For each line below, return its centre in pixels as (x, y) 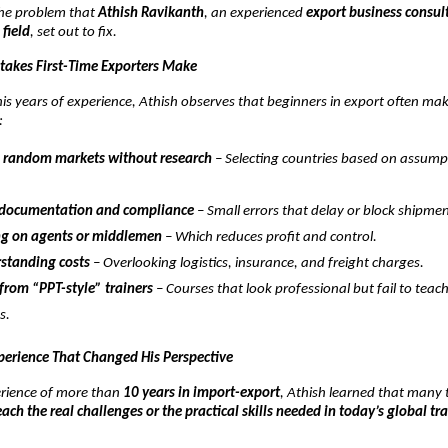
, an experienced (255, 13)
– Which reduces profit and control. (269, 237)
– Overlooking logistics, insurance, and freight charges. (257, 263)
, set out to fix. (73, 32)
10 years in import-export (201, 393)
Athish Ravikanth (151, 13)
